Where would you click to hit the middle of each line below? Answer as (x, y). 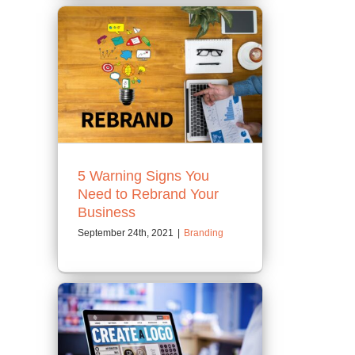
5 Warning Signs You (143, 176)
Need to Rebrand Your (148, 194)
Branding (204, 233)
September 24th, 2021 (126, 233)
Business (107, 212)
